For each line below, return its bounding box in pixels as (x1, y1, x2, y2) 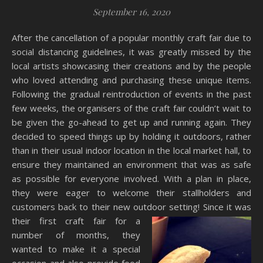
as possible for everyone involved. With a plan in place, (12, 173, 251, 184)
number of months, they (12, 229, 140, 241)
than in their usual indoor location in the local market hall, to (12, 144, 251, 156)
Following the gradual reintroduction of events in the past (12, 88, 251, 100)
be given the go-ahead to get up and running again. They (12, 116, 251, 128)
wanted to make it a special (12, 243, 140, 255)
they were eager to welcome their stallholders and (12, 187, 251, 198)
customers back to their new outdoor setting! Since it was (12, 201, 251, 213)
